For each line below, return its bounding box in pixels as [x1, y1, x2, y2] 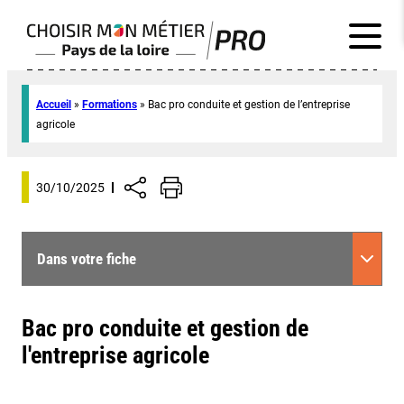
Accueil [36, 98, 71, 111]
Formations [82, 98, 137, 111]
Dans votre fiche [37, 250, 136, 268]
